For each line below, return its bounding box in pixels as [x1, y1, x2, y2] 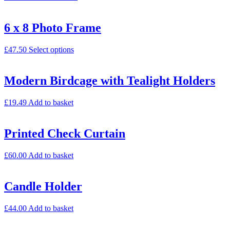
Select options [29, 45, 74, 54]
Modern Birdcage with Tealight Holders [4, 73, 215, 87]
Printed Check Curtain [4, 126, 125, 140]
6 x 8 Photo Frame [4, 21, 101, 35]
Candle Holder [4, 179, 82, 193]
